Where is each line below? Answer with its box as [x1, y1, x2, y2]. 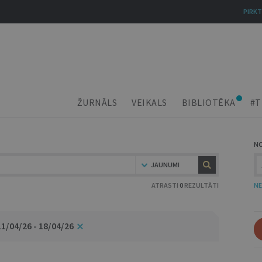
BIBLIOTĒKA [181, 96, 236, 108]
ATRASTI [151, 181, 180, 189]
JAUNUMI [151, 160, 180, 169]
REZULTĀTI [183, 181, 219, 189]
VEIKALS [132, 96, 167, 108]
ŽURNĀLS [77, 96, 117, 108]
